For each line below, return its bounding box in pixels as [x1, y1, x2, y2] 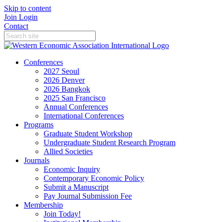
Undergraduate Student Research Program [44, 138, 175, 147]
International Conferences [44, 111, 124, 120]
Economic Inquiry [44, 165, 100, 173]
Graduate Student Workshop [44, 129, 132, 138]
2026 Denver [44, 76, 85, 84]
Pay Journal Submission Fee [44, 192, 132, 200]
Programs [24, 120, 54, 129]
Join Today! [44, 210, 81, 218]
